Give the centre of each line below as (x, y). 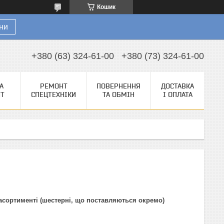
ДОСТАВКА (177, 86)
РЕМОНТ (53, 86)
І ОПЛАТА (177, 94)
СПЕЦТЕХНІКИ (53, 94)
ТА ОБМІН (118, 94)
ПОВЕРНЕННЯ (118, 86)
